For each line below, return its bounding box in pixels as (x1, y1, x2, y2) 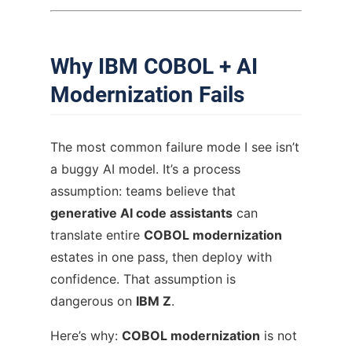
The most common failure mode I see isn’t (50, 138, 299, 155)
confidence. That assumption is (50, 270, 236, 287)
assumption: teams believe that (50, 182, 236, 199)
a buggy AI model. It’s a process (50, 160, 240, 177)
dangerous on (50, 292, 136, 309)
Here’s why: (50, 327, 122, 343)
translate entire (50, 226, 144, 243)
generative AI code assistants (50, 204, 233, 221)
